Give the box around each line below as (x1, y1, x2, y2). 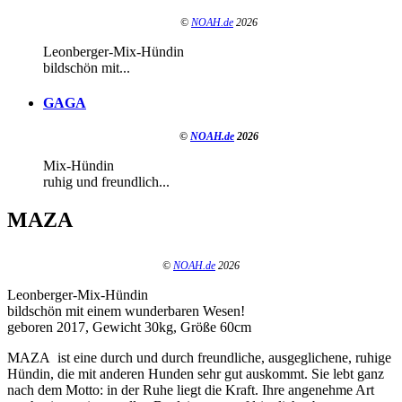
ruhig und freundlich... (43, 174, 170, 190)
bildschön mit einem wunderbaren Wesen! (7, 303, 245, 319)
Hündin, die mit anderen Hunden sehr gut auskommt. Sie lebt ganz (7, 366, 384, 382)
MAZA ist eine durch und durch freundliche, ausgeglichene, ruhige (7, 350, 391, 366)
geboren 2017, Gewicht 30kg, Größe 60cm (7, 319, 251, 336)
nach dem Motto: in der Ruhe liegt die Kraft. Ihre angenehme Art (7, 382, 374, 398)
